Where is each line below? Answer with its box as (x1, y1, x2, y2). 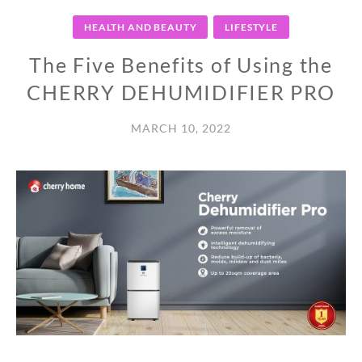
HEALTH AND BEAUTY (84, 21, 197, 34)
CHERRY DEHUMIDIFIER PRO (27, 80, 335, 105)
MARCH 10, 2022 (131, 121, 231, 136)
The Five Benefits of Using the (29, 53, 333, 78)
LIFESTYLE (225, 21, 278, 34)
